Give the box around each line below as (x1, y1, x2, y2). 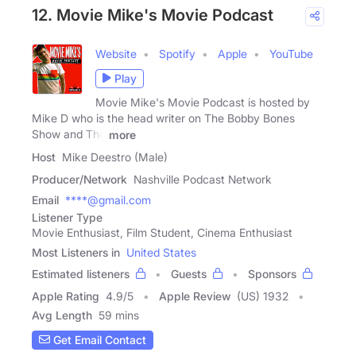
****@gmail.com (65, 192, 151, 207)
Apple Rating (32, 288, 99, 303)
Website (95, 46, 137, 60)
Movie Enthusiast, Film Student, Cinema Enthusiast (32, 225, 292, 239)
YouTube (269, 46, 313, 60)
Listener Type (32, 210, 103, 224)
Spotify (159, 46, 195, 60)
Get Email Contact (50, 333, 146, 347)
